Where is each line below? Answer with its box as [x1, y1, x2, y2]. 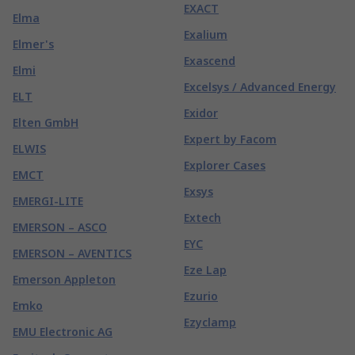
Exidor [184, 105, 218, 120]
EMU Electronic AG [13, 323, 113, 339]
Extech [184, 209, 221, 225]
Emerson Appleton [13, 271, 116, 287]
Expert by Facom [184, 131, 277, 147]
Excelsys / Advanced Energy [184, 78, 336, 94]
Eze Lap [184, 261, 227, 277]
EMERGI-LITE [13, 193, 83, 208]
